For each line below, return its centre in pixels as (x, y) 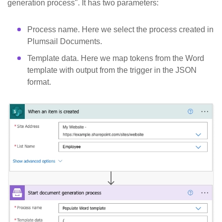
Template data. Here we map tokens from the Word (116, 58)
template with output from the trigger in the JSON (112, 70)
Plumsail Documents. (65, 42)
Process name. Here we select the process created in (120, 30)
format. (39, 82)
